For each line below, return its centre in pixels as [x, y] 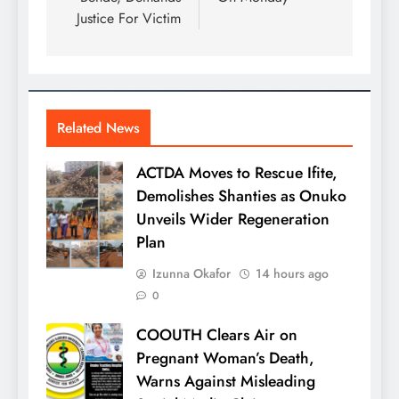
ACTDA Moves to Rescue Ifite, [237, 172]
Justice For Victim [129, 18]
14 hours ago [292, 273]
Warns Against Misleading [226, 381]
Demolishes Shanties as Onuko [241, 195]
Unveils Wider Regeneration [233, 219]
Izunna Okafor [191, 273]
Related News [98, 127]
